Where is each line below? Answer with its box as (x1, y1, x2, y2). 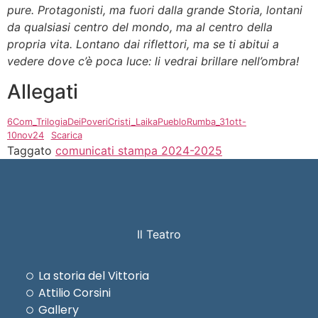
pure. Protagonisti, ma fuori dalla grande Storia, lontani (7, 3, 302, 18)
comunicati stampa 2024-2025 (55, 143, 222, 158)
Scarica (50, 129, 82, 141)
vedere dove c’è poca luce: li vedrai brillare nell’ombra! (7, 54, 299, 69)
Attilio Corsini (38, 284, 111, 301)
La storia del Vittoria (38, 267, 150, 284)
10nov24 (7, 129, 44, 141)
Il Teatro (137, 226, 181, 241)
